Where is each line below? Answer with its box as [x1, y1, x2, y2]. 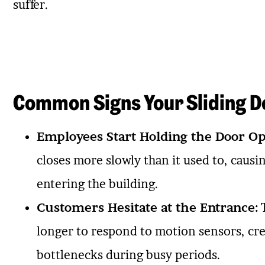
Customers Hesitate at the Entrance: [36, 200, 258, 215]
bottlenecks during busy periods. [36, 247, 221, 262]
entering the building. [36, 176, 159, 191]
